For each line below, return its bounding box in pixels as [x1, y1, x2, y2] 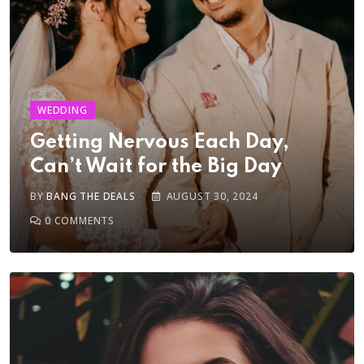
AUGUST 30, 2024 [166, 189, 258, 203]
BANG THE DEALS [46, 189, 136, 203]
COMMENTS [50, 214, 115, 227]
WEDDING [37, 103, 88, 117]
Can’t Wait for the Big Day [30, 157, 282, 177]
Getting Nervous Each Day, [30, 132, 289, 153]
